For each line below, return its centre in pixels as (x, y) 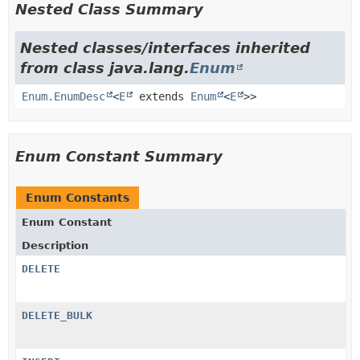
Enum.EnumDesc (63, 96)
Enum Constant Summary (119, 156)
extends (162, 96)
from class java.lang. (105, 68)
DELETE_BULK (57, 315)
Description (55, 245)
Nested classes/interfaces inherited (165, 48)
